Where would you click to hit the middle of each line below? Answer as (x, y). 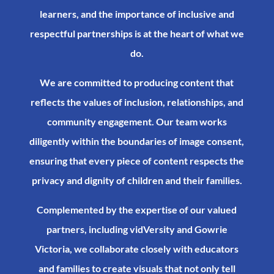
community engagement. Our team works (137, 122)
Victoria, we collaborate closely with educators (137, 249)
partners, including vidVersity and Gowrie (137, 229)
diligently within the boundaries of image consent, (137, 141)
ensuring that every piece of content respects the (137, 161)
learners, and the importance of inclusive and (137, 14)
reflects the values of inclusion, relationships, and (137, 102)
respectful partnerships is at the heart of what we (137, 34)
